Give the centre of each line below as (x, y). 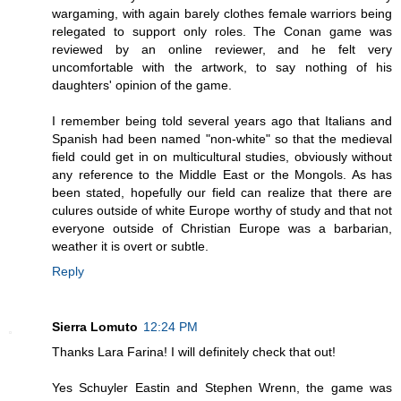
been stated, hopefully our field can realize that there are (222, 192)
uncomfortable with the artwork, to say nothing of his (222, 67)
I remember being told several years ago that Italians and (222, 120)
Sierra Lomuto (95, 326)
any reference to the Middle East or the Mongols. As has (222, 174)
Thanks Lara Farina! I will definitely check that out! (194, 351)
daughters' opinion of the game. (142, 85)
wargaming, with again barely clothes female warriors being (222, 13)
